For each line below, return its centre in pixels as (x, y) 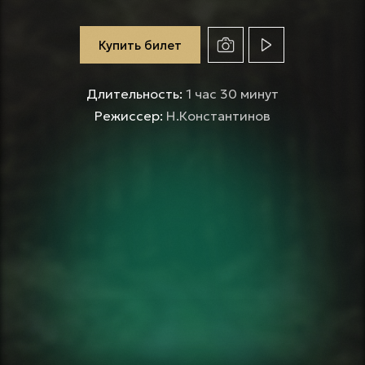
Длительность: (136, 94)
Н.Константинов (218, 116)
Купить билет (140, 45)
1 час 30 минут (232, 94)
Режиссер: (130, 116)
